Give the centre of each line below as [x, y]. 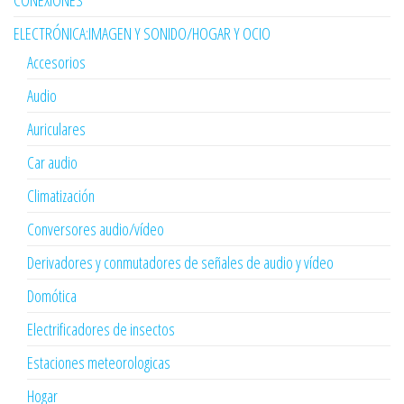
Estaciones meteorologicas [99, 363]
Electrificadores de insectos [101, 330]
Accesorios [56, 63]
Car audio [52, 163]
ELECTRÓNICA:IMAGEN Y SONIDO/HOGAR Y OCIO [142, 34]
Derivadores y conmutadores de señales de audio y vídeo [180, 263]
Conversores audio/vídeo [96, 230]
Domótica [52, 296]
